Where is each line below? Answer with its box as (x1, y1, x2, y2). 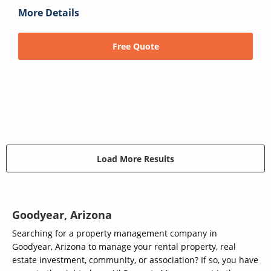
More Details (18, 6, 79, 20)
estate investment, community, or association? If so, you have (12, 254, 258, 266)
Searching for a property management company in (12, 227, 217, 240)
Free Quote (112, 41, 159, 53)
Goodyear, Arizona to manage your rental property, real (12, 241, 236, 253)
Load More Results (97, 152, 174, 165)
